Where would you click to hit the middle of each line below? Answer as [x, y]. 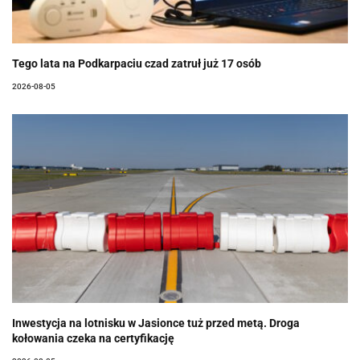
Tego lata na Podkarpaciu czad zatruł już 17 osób [137, 63]
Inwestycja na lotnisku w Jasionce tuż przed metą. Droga [156, 323]
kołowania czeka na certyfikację [93, 338]
